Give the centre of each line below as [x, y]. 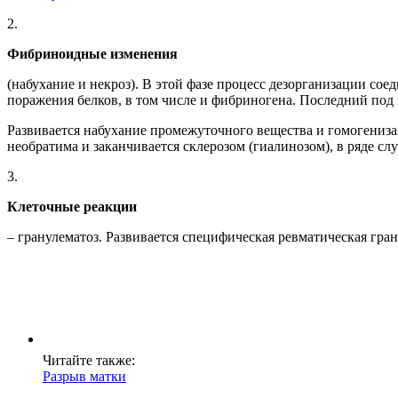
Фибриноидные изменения [92, 54]
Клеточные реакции [72, 207]
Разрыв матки [84, 377]
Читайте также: [89, 361]
